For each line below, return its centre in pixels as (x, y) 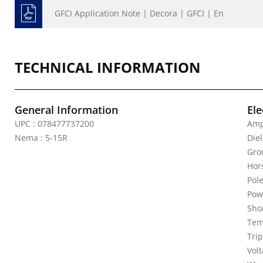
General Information (66, 110)
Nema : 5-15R (41, 138)
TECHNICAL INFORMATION (108, 67)
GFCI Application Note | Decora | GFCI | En (139, 13)
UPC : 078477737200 (54, 124)
